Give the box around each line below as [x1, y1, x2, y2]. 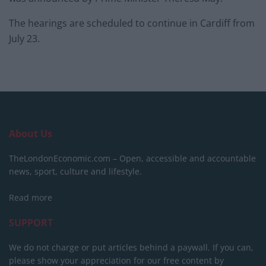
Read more [9, 191, 52, 203]
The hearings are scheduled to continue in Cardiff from [9, 16, 255, 30]
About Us [9, 126, 52, 140]
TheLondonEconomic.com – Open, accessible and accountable [9, 152, 256, 164]
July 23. [9, 31, 40, 45]
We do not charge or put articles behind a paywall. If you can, [9, 241, 254, 253]
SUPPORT [9, 216, 53, 229]
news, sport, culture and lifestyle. [9, 165, 142, 177]
